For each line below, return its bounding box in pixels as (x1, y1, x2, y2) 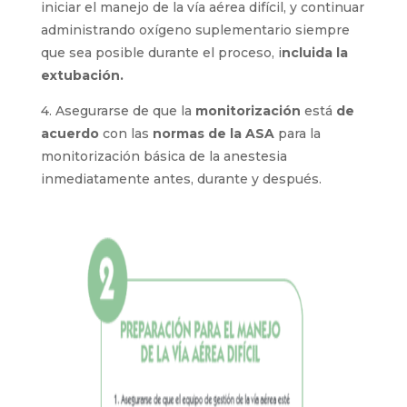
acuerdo (40, 125, 99, 142)
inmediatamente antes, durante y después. (40, 171, 322, 187)
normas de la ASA (152, 125, 274, 142)
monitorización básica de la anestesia (40, 148, 287, 164)
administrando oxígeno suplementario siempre (40, 22, 350, 38)
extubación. (40, 67, 124, 84)
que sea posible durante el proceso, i (40, 45, 282, 61)
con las (98, 125, 153, 142)
